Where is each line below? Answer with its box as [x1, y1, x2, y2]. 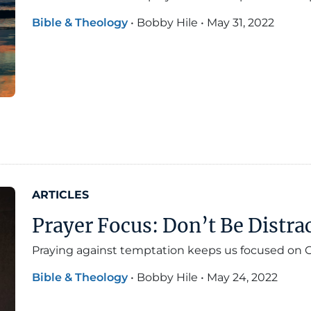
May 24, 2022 [207, 270, 278, 284]
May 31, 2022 [207, 16, 274, 30]
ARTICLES [32, 187, 89, 201]
